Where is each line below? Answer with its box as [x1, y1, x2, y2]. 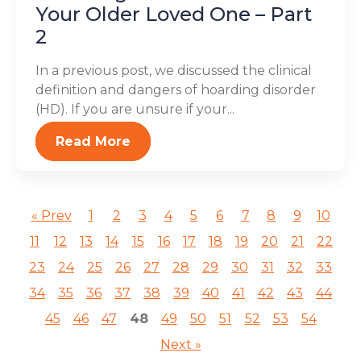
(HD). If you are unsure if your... [35, 102, 234, 117]
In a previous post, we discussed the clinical [35, 63, 312, 78]
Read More [56, 134, 131, 149]
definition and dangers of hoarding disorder [35, 82, 316, 98]
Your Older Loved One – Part [35, 2, 312, 26]
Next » [160, 337, 201, 352]
